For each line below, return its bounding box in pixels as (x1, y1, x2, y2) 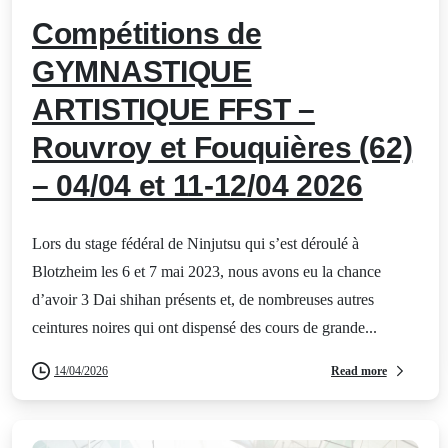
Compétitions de (32, 17, 262, 51)
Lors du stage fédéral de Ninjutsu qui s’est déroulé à (32, 235, 359, 253)
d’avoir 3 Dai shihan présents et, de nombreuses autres (32, 291, 374, 309)
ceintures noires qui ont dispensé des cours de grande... (32, 319, 377, 337)
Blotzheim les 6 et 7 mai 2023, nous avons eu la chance (32, 263, 381, 281)
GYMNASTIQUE (32, 55, 252, 89)
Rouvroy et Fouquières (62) (32, 131, 413, 165)
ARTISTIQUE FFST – (32, 93, 315, 127)
